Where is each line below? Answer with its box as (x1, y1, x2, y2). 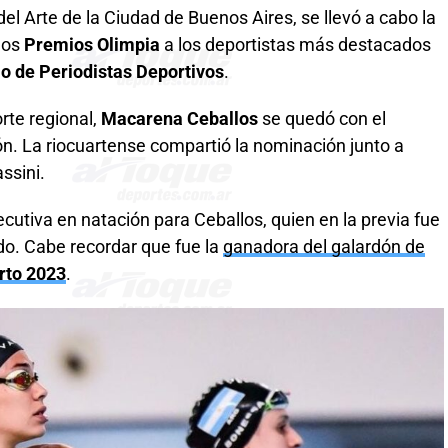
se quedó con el (262, 108, 386, 129)
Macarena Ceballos (101, 108, 262, 129)
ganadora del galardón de (223, 236, 425, 257)
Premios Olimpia (24, 34, 160, 55)
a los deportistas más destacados (160, 34, 431, 55)
